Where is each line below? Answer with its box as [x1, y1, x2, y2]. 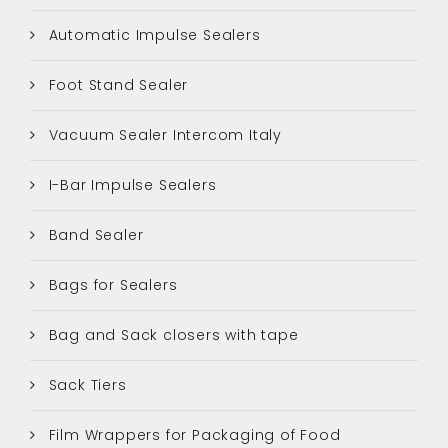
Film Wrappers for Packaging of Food [43, 424, 341, 445]
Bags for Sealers [43, 274, 178, 295]
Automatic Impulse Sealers [43, 24, 261, 45]
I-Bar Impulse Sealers [43, 174, 217, 195]
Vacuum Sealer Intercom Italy [43, 124, 283, 145]
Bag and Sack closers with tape [43, 324, 299, 345]
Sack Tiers [43, 374, 127, 395]
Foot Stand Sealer [43, 74, 189, 95]
